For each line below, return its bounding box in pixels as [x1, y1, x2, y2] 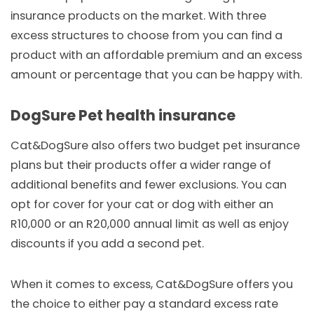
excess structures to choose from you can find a [11, 27, 282, 43]
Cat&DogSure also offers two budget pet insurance [11, 137, 300, 153]
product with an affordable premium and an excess [11, 46, 302, 63]
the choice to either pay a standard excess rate [11, 295, 278, 312]
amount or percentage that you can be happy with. [11, 66, 302, 83]
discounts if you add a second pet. [11, 235, 204, 252]
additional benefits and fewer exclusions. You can [11, 176, 287, 193]
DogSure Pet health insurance [11, 104, 235, 125]
